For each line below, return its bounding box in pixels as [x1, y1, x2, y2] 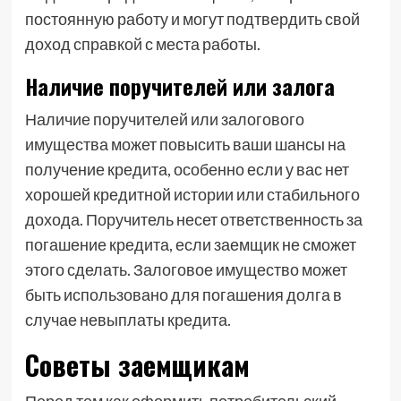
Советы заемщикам [24, 345, 250, 385]
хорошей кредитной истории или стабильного [24, 184, 360, 204]
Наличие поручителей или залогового [24, 109, 304, 129]
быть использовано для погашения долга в [24, 285, 342, 304]
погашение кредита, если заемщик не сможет [24, 235, 356, 254]
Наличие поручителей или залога [24, 70, 335, 102]
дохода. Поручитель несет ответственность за [24, 209, 363, 229]
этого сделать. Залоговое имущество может [24, 260, 347, 279]
